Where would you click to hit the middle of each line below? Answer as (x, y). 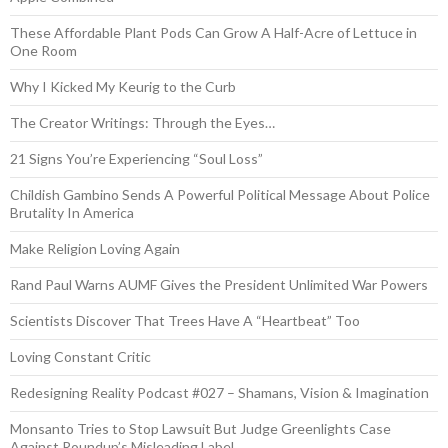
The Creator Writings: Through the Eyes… (142, 122)
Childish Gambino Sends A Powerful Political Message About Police (220, 194)
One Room (43, 50)
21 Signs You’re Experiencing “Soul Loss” (136, 158)
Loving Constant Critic (80, 356)
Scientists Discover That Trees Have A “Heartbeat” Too (185, 320)
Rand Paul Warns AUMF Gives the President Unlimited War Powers (219, 284)
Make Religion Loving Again (95, 248)
